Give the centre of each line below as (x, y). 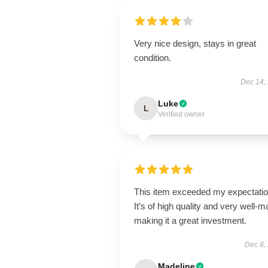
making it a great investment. (190, 220)
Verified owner (181, 114)
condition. (153, 58)
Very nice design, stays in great (195, 43)
